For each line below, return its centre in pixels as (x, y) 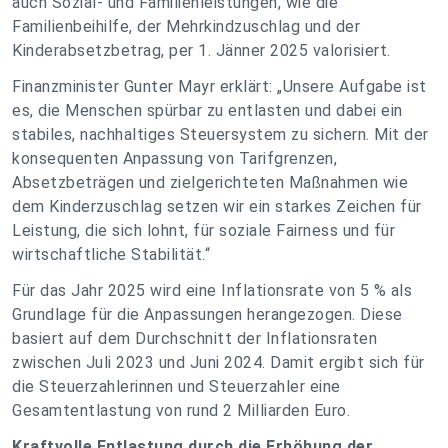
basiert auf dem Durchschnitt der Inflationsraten (194, 338)
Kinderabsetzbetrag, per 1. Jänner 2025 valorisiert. (201, 50)
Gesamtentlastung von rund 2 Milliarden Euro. (181, 410)
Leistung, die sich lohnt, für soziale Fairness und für (203, 230)
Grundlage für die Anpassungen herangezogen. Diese (207, 314)
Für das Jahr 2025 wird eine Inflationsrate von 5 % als (212, 290)
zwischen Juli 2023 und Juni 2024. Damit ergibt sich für (218, 362)
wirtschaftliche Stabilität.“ (111, 254)
